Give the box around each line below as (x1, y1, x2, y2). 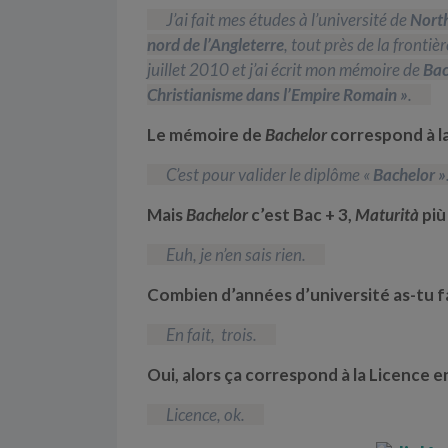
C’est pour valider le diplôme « (166, 163, 373, 185)
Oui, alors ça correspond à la (147, 363, 369, 385)
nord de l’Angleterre (147, 33, 284, 55)
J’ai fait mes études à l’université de (166, 8, 407, 30)
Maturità (355, 203, 419, 225)
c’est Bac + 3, (248, 203, 355, 225)
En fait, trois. (166, 323, 257, 345)
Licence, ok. (166, 403, 245, 425)
